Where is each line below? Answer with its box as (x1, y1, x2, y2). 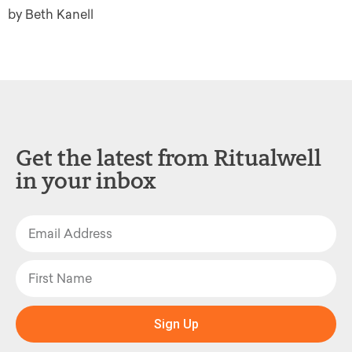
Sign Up (153, 316, 199, 332)
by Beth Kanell (8, 7, 93, 23)
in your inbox (16, 167, 156, 195)
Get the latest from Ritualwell (16, 144, 321, 172)
